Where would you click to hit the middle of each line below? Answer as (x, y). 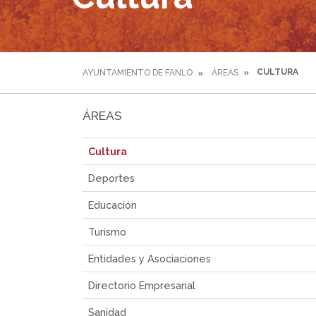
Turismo (107, 231)
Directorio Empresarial (142, 285)
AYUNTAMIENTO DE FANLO (138, 73)
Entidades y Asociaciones (150, 258)
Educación (113, 205)
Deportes (111, 178)
